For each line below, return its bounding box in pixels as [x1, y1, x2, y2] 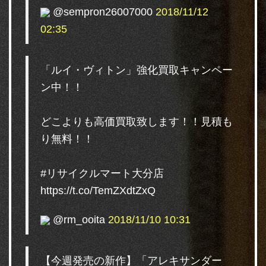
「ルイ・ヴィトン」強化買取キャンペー [40, 64, 233, 77]
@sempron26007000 [50, 6, 156, 18]
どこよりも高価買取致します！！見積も [40, 116, 233, 128]
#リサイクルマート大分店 [40, 167, 164, 180]
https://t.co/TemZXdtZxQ [40, 185, 156, 197]
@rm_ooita [50, 214, 108, 226]
